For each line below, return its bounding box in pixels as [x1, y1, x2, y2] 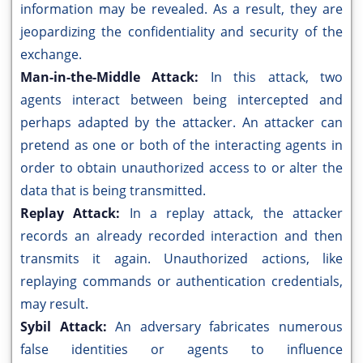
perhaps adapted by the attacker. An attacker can [20, 113, 343, 132]
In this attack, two [210, 68, 344, 87]
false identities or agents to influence [20, 340, 343, 359]
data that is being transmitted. [20, 181, 206, 200]
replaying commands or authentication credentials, [20, 272, 343, 291]
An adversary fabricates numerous [115, 318, 344, 336]
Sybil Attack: [20, 318, 116, 336]
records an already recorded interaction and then [20, 227, 343, 246]
